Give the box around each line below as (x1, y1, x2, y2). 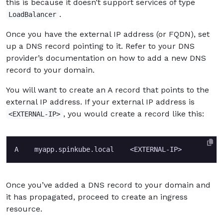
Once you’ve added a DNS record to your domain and (6, 180, 211, 190)
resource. (6, 204, 42, 214)
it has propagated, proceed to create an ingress (6, 192, 188, 202)
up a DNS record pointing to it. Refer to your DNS (6, 41, 195, 51)
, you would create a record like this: (63, 109, 204, 118)
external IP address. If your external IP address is (6, 97, 195, 107)
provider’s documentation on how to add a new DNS (6, 53, 206, 63)
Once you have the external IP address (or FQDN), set (6, 29, 210, 39)
